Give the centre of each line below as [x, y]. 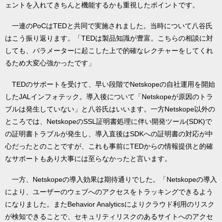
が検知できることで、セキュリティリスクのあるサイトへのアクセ [109, 217]
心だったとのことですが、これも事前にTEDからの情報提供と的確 [109, 146]
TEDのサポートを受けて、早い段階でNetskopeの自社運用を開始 [110, 84]
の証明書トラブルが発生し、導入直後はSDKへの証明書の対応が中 [109, 134]
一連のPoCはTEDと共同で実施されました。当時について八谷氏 [109, 26]
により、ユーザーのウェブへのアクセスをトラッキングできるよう [109, 192]
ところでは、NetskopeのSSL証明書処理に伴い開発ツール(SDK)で [109, 121]
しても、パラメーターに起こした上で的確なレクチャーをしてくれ [109, 51]
